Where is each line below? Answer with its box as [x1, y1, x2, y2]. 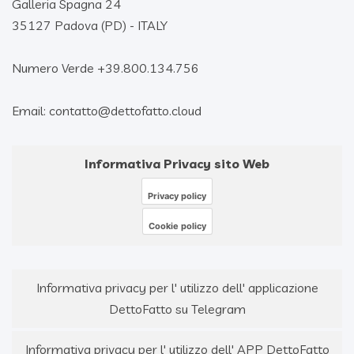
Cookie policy [148, 220, 206, 232]
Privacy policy [148, 190, 206, 201]
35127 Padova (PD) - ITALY [12, 17, 168, 33]
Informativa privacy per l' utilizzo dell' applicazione [36, 279, 318, 296]
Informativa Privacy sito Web [85, 155, 269, 171]
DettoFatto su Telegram [108, 300, 246, 317]
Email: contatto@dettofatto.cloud [12, 102, 201, 119]
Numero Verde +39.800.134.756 [12, 59, 199, 76]
